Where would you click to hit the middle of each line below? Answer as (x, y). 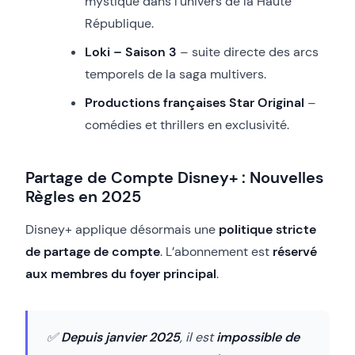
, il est (198, 337)
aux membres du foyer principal (121, 273)
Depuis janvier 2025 (120, 337)
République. (119, 23)
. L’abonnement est (216, 251)
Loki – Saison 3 (131, 52)
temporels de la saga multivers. (176, 74)
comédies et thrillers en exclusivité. (187, 124)
